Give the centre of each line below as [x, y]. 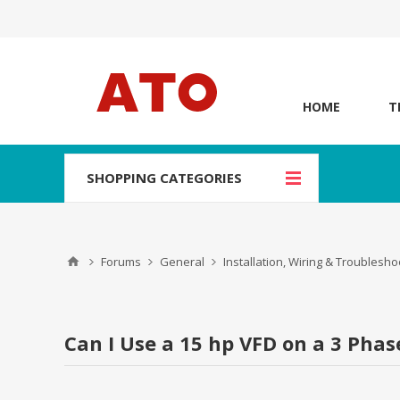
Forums [121, 262]
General [182, 262]
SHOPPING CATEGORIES [164, 178]
